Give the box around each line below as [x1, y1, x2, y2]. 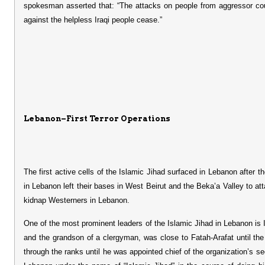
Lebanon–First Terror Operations [24, 114, 170, 123]
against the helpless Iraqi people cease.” [24, 15, 162, 24]
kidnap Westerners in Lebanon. [24, 196, 130, 205]
